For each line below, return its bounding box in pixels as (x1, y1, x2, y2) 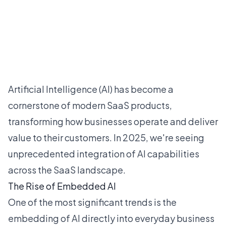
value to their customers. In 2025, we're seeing (8, 132, 204, 143)
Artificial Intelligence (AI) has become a (8, 83, 174, 95)
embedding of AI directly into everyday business (8, 212, 214, 224)
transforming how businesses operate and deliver (8, 116, 218, 127)
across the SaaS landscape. (8, 164, 126, 176)
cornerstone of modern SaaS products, (8, 99, 172, 111)
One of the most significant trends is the (8, 196, 177, 208)
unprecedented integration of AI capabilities (8, 148, 199, 159)
